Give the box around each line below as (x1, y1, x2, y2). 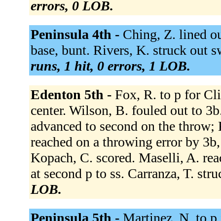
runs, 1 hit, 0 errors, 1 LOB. (30, 58, 190, 74)
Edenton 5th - (30, 86, 115, 102)
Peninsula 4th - (30, 26, 123, 42)
